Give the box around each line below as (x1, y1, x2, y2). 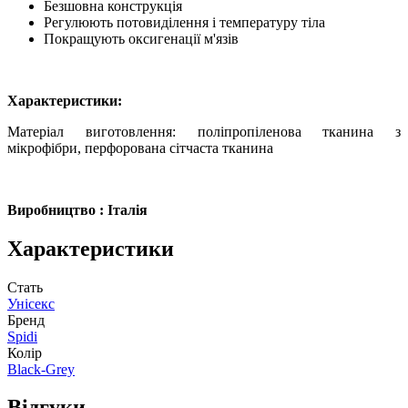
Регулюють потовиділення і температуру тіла (44, 14, 325, 30)
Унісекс (7, 295, 55, 311)
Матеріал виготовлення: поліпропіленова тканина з (7, 123, 401, 139)
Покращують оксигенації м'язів (44, 30, 239, 46)
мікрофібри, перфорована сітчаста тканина (7, 139, 273, 156)
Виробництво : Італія (7, 201, 148, 218)
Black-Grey (7, 361, 75, 377)
